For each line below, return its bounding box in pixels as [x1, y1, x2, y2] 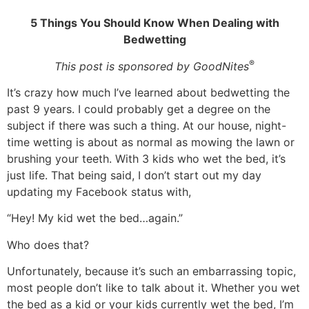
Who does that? [7, 237, 89, 252]
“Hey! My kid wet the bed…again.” [7, 211, 183, 226]
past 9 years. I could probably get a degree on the [7, 101, 270, 116]
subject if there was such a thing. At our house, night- [7, 118, 286, 132]
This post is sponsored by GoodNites [54, 59, 249, 73]
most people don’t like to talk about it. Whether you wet [7, 281, 300, 295]
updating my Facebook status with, [7, 184, 191, 199]
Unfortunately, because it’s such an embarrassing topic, [7, 264, 296, 279]
